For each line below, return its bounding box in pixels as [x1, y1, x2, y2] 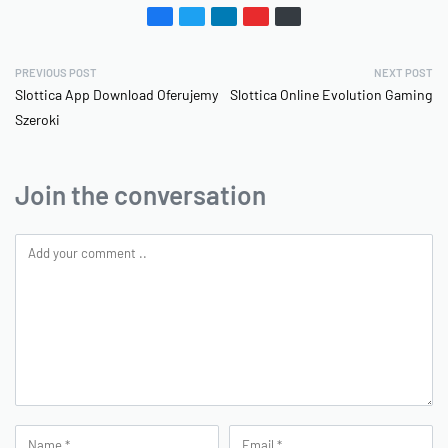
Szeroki [15, 111, 60, 129]
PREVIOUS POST [15, 66, 97, 80]
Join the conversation [15, 179, 266, 211]
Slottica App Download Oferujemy [15, 86, 218, 104]
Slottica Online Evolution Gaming [230, 86, 433, 104]
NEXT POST [374, 66, 433, 80]
